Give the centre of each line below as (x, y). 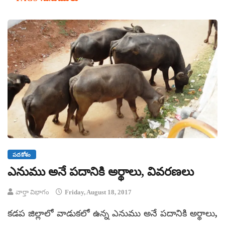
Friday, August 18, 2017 (97, 192)
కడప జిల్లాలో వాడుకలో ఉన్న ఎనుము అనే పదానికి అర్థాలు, (113, 214)
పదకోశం (22, 155)
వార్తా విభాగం (32, 192)
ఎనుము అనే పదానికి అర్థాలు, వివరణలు (101, 172)
